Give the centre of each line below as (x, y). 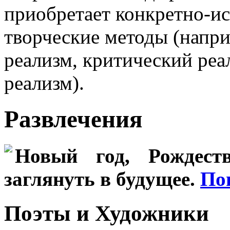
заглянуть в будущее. (102, 179)
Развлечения (73, 119)
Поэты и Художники (107, 213)
